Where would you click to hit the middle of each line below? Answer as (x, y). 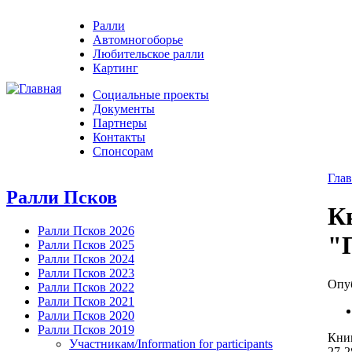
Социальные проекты (151, 95)
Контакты (119, 137)
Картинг (115, 68)
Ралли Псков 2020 (86, 315)
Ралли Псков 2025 (86, 244)
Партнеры (120, 123)
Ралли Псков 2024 (86, 258)
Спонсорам (123, 151)
